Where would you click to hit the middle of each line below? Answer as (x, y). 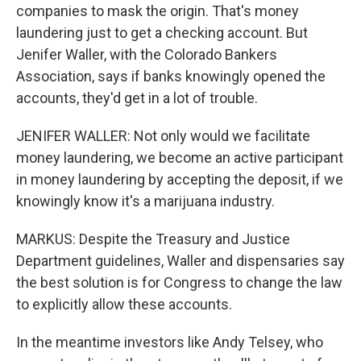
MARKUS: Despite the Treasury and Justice (153, 239)
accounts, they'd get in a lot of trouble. (137, 98)
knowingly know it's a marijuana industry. (145, 201)
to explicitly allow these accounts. (124, 304)
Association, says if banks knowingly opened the (171, 76)
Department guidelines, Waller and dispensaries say (180, 261)
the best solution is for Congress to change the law (179, 282)
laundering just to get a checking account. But (162, 33)
